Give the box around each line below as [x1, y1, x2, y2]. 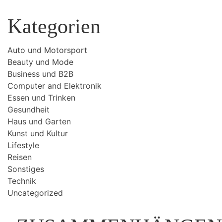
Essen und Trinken [7, 93, 75, 103]
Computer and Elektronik [7, 81, 102, 91]
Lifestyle [7, 140, 39, 150]
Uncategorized [7, 188, 63, 198]
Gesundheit [7, 105, 50, 114]
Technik [7, 176, 36, 186]
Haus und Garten [7, 116, 71, 126]
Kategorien [7, 15, 101, 38]
